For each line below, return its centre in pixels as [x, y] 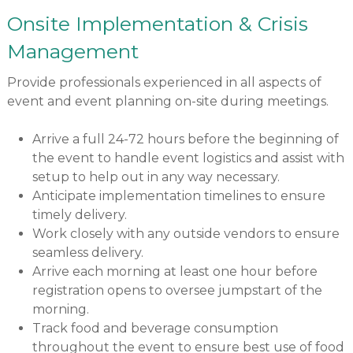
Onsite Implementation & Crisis [157, 24]
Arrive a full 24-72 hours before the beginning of [185, 139]
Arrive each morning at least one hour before [175, 272]
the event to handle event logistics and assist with [188, 158]
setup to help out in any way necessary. [156, 177]
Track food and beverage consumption [155, 329]
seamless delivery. [87, 253]
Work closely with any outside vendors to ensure [186, 234]
